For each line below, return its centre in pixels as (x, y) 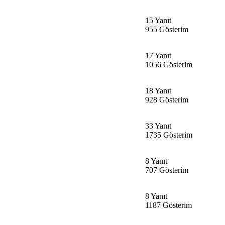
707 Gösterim (167, 170)
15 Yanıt (158, 20)
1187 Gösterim (168, 205)
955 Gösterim (167, 29)
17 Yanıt (158, 55)
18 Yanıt (158, 90)
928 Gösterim (167, 99)
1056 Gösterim (169, 64)
